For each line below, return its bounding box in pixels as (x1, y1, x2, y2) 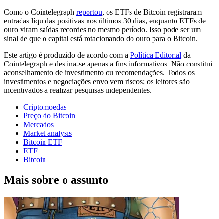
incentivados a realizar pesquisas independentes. (4, 86, 152, 94)
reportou (76, 7, 102, 16)
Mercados (23, 120, 54, 129)
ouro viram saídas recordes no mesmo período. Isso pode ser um (4, 25, 201, 34)
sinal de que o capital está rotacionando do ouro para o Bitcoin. (4, 34, 197, 43)
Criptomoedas (23, 102, 66, 111)
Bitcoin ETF (23, 137, 62, 146)
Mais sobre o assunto (4, 174, 108, 187)
